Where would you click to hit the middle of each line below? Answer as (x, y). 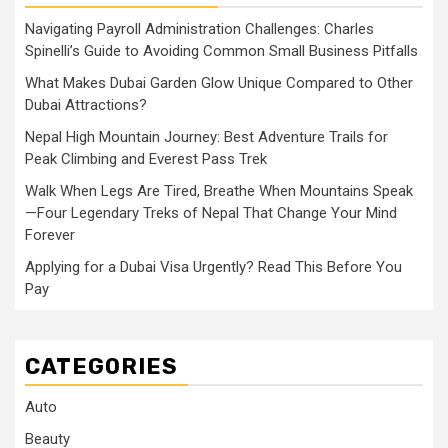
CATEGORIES (101, 366)
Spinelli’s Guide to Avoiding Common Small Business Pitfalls (221, 50)
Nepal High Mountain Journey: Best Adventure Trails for (206, 136)
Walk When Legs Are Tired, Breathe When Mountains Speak (219, 190)
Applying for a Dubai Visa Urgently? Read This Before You (213, 266)
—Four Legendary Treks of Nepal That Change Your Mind (211, 212)
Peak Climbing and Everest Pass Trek (146, 158)
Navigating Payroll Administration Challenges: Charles (199, 28)
